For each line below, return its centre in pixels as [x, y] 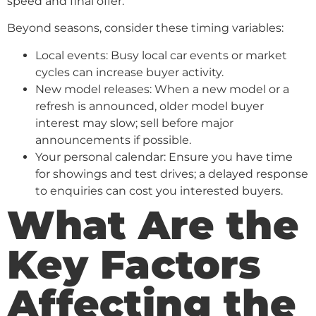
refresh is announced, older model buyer [150, 106]
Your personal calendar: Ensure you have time [164, 157]
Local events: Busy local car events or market [161, 55]
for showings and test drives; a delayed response [172, 174]
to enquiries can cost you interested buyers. [159, 190]
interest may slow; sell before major [134, 123]
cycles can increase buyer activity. [129, 72]
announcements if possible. [113, 140]
